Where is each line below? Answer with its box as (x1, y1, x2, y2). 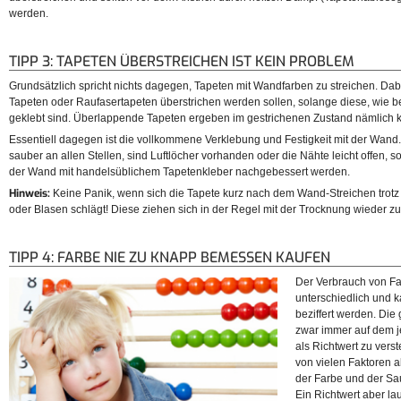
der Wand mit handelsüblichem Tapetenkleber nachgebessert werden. (9, 166, 353, 179)
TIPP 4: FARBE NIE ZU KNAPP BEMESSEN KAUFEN (9, 248, 330, 268)
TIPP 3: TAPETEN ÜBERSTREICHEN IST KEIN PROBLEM (9, 52, 354, 72)
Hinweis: (9, 186, 50, 201)
